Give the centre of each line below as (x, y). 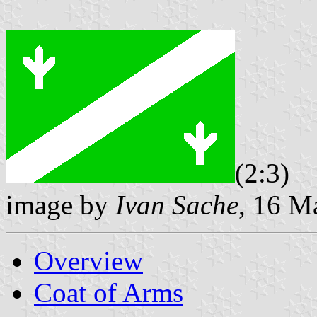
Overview (88, 260)
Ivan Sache (177, 204)
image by (60, 204)
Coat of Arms (109, 292)
